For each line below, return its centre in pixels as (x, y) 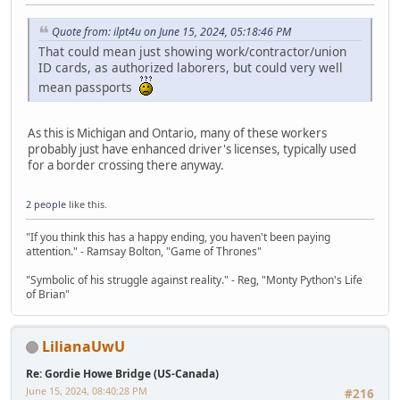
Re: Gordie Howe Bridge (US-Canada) (122, 373)
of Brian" (48, 294)
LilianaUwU (83, 346)
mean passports (89, 87)
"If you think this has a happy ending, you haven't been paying (178, 237)
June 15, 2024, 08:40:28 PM (87, 390)
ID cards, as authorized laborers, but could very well (191, 68)
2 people (46, 204)
